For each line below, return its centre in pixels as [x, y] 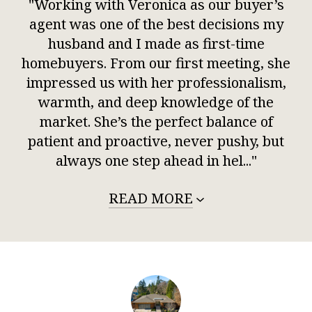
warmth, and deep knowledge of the [156, 102]
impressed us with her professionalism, [156, 82]
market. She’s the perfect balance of [156, 121]
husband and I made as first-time [156, 43]
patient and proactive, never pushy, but [156, 141]
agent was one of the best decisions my [156, 24]
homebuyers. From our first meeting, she [156, 63]
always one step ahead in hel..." [156, 160]
